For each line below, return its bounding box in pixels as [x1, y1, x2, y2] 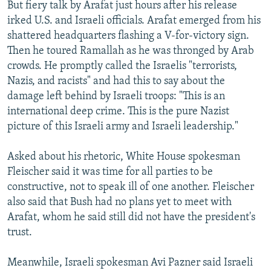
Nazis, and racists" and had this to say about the [7, 75, 225, 87]
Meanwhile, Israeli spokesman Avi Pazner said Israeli [7, 256, 253, 269]
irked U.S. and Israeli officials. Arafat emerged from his [7, 15, 261, 27]
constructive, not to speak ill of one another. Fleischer [7, 181, 254, 193]
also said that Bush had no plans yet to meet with [7, 196, 232, 208]
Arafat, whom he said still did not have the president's [7, 211, 255, 223]
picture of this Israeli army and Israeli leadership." [7, 120, 238, 132]
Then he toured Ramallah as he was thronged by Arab [7, 45, 254, 57]
